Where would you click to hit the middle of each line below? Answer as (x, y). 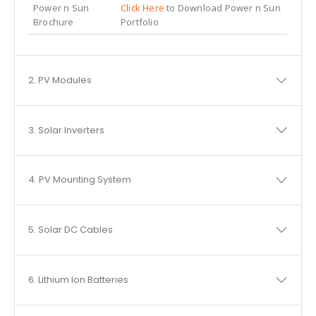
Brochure (53, 22)
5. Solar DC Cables (70, 230)
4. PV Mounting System (79, 180)
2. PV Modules (60, 80)
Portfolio (139, 22)
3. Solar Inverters (66, 130)
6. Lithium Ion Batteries (78, 279)
